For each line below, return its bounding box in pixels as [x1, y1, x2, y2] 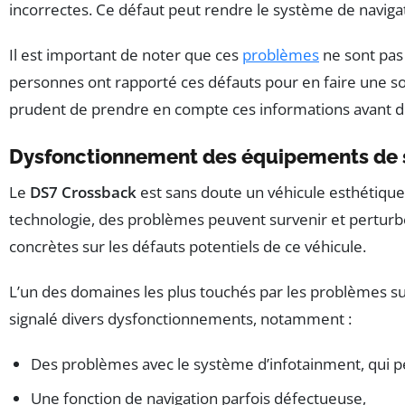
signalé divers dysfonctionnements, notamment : [9, 307, 352, 329]
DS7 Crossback [30, 181, 137, 202]
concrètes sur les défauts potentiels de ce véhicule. [9, 235, 366, 257]
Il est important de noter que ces [9, 43, 242, 65]
